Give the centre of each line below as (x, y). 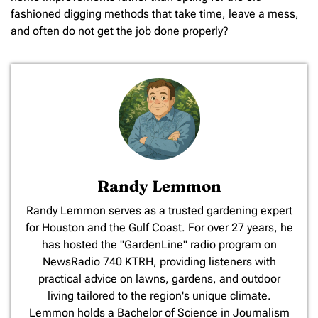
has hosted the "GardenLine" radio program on (159, 245)
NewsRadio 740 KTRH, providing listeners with (159, 262)
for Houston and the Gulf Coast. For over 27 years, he (159, 228)
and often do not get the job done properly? (120, 31)
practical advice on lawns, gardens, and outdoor (159, 279)
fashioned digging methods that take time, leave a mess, (155, 13)
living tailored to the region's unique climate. (159, 296)
